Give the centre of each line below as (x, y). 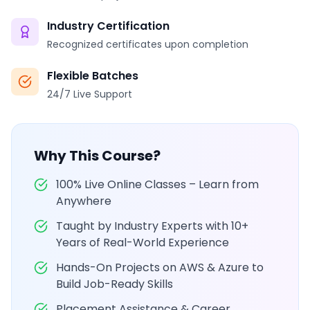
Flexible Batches (93, 76)
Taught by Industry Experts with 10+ (152, 226)
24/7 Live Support (90, 94)
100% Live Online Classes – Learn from (157, 184)
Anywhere (84, 201)
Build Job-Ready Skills (115, 284)
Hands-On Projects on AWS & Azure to (160, 267)
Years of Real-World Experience (143, 243)
